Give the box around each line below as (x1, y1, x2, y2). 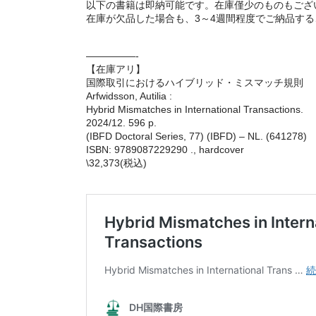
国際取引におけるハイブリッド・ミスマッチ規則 (86, 76, 303, 88)
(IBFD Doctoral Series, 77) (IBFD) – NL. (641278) (86, 130, 307, 142)
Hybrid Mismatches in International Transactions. (86, 103, 303, 115)
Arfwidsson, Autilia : (86, 90, 172, 102)
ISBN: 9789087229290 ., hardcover (86, 143, 244, 155)
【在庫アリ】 (86, 63, 145, 75)
